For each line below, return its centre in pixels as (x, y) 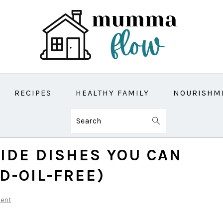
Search (90, 120)
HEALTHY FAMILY (112, 93)
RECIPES (33, 93)
